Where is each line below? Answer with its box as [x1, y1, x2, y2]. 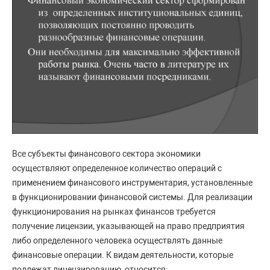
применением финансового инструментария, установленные [12, 178, 253, 187]
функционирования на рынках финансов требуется [12, 207, 216, 216]
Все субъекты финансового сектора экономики [12, 149, 201, 159]
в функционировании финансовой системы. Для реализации [12, 192, 253, 202]
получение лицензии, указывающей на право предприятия [12, 221, 245, 231]
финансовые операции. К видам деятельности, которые [12, 250, 233, 260]
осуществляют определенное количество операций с [12, 163, 222, 173]
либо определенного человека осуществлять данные [12, 236, 222, 245]
